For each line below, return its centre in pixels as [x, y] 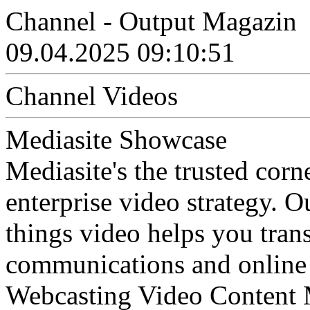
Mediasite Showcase [116, 139]
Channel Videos [92, 96]
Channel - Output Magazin [151, 21]
